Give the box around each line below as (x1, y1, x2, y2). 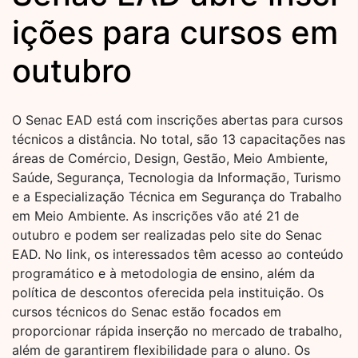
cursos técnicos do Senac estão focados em (12, 304, 281, 320)
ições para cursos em (12, 13, 338, 53)
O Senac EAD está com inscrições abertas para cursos (12, 112, 343, 129)
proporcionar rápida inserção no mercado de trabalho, (12, 323, 342, 340)
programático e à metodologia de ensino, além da (12, 265, 315, 282)
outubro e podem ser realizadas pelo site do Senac (12, 227, 322, 244)
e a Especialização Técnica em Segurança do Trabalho (12, 189, 342, 205)
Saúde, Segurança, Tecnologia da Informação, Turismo (12, 169, 341, 186)
